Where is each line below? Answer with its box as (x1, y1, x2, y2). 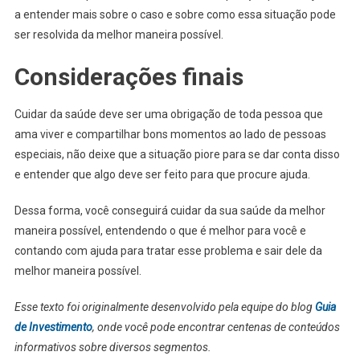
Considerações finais (14, 62, 249, 91)
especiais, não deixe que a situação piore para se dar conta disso (14, 147, 340, 161)
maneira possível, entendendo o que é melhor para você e (14, 223, 306, 237)
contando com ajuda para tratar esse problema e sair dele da (14, 243, 322, 257)
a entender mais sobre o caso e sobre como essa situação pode (14, 7, 336, 21)
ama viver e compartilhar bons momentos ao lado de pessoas (14, 127, 326, 141)
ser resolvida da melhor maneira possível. (14, 27, 226, 41)
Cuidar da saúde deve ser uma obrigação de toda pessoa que (14, 107, 323, 121)
